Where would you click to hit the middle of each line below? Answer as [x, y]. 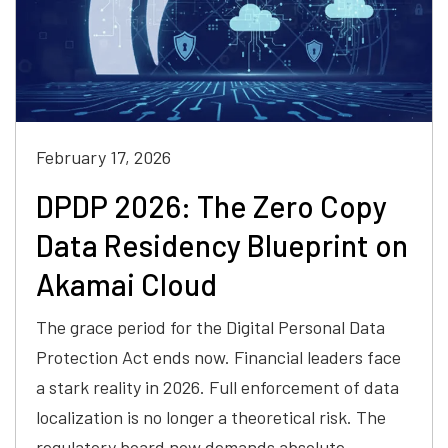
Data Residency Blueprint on [222, 245]
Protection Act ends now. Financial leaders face [218, 357]
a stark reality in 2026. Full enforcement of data [217, 387]
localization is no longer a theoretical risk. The [211, 417]
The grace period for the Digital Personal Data [210, 327]
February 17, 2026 [103, 157]
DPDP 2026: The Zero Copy [211, 206]
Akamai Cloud [126, 284]
